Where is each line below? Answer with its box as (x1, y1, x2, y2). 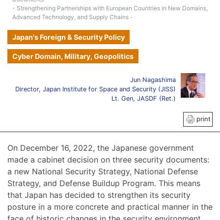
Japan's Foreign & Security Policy (12, 33, 125, 41)
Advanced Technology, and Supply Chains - (12, 13, 133, 21)
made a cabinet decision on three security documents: (7, 154, 209, 165)
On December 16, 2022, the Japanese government (7, 142, 194, 153)
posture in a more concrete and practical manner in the (7, 201, 213, 212)
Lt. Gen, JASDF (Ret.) (111, 95, 176, 103)
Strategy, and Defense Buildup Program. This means (7, 178, 200, 188)
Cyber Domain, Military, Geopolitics (12, 52, 134, 60)
